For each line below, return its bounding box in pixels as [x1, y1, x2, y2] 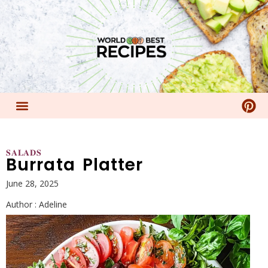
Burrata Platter [6, 153, 144, 176]
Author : [6, 199, 36, 210]
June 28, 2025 [6, 178, 59, 189]
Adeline [36, 199, 67, 210]
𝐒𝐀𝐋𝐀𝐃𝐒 [6, 147, 42, 159]
